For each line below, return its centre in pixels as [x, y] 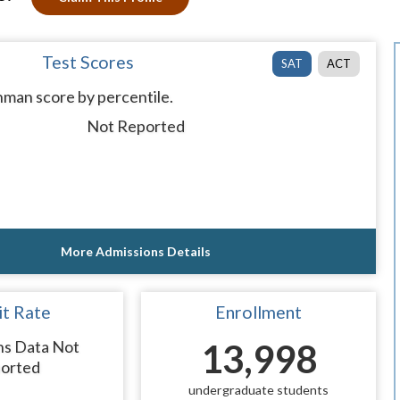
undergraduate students [259, 389]
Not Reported [135, 126]
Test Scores [88, 62]
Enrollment [259, 312]
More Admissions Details [135, 251]
